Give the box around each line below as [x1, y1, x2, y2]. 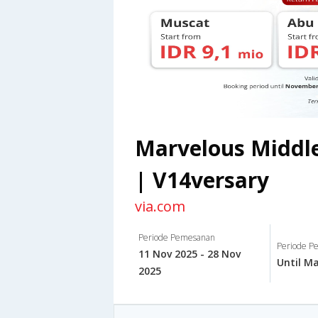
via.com [135, 197, 185, 216]
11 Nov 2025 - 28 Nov [138, 247, 241, 261]
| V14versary [135, 165, 269, 195]
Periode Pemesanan [138, 231, 215, 244]
